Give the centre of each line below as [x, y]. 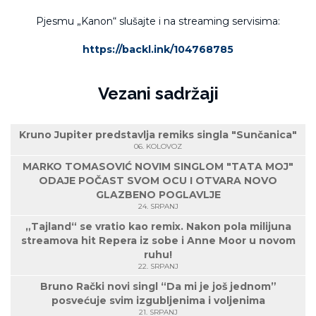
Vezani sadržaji [158, 93]
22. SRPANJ [158, 266]
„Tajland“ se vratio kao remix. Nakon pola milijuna [158, 226]
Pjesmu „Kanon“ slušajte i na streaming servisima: [158, 21]
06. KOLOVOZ [158, 146]
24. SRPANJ [158, 206]
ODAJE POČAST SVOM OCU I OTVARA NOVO [158, 180]
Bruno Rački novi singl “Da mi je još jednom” [158, 286]
